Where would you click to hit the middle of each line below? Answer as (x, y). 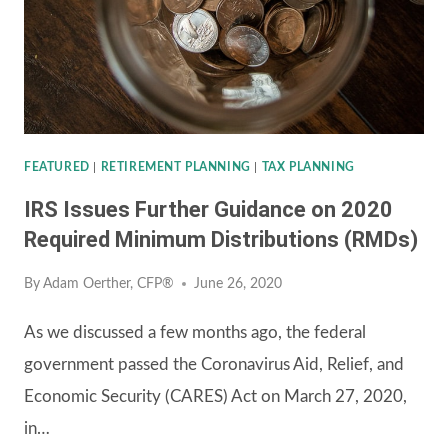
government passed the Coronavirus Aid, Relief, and (214, 365)
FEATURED (57, 166)
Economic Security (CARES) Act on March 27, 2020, (215, 397)
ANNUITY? (209, 161)
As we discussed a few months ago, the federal (195, 333)
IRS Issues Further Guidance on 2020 (208, 209)
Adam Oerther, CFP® (109, 284)
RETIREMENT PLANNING (175, 166)
